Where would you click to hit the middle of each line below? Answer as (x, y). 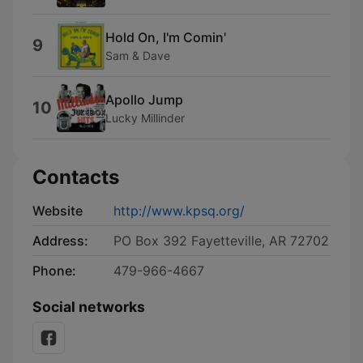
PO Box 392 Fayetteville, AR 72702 (221, 241)
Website (58, 211)
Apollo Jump (144, 99)
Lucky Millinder (145, 117)
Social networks (89, 307)
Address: (60, 241)
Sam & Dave (138, 55)
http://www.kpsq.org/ (179, 211)
